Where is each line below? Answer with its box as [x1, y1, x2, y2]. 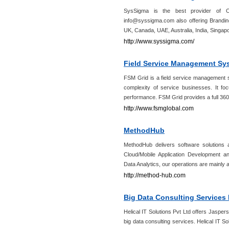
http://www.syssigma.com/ [124, 38, 194, 45]
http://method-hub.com [124, 172, 186, 179]
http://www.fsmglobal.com [124, 105, 194, 112]
